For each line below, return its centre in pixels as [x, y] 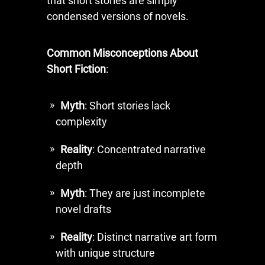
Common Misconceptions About [122, 53]
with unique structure [105, 253]
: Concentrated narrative [149, 149]
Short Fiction [76, 69]
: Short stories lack [127, 105]
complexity [81, 121]
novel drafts [83, 209]
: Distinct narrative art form [155, 237]
